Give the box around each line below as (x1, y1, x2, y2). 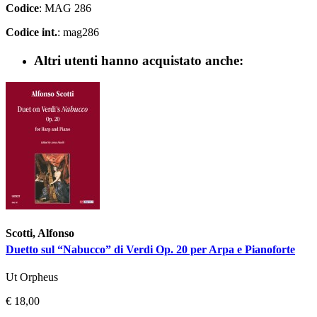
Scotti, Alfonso (6, 226, 74, 239)
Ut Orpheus (6, 271, 58, 284)
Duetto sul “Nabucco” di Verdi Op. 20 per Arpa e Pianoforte (6, 243, 295, 255)
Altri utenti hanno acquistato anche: (34, 52, 243, 68)
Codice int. (6, 25, 57, 38)
